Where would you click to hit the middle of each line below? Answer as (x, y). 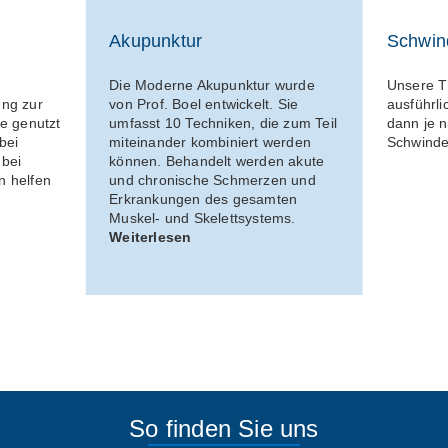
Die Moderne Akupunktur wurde (212, 84)
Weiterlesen (150, 236)
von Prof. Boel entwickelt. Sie (204, 103)
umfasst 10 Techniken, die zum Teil (223, 122)
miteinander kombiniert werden (210, 141)
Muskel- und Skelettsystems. (202, 217)
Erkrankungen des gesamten (203, 198)
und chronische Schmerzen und (212, 179)
